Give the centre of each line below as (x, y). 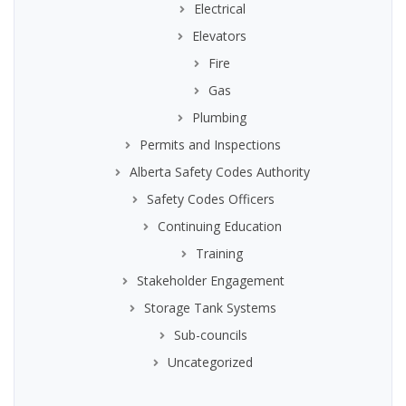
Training (219, 253)
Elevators (219, 35)
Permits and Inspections (210, 144)
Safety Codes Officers (210, 198)
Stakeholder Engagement (210, 280)
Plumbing (219, 117)
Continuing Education (219, 226)
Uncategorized (210, 362)
